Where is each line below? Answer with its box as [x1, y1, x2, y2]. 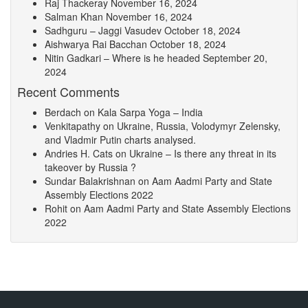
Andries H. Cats [45, 146, 113, 160]
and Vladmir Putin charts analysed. [45, 132, 196, 146]
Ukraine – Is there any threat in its [129, 146, 276, 160]
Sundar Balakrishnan [45, 173, 135, 188]
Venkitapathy [45, 118, 100, 133]
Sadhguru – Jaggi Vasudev [45, 23, 162, 37]
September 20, [203, 50, 267, 65]
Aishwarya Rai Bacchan [45, 36, 147, 51]
